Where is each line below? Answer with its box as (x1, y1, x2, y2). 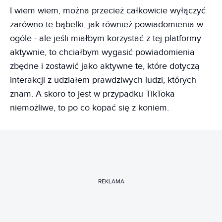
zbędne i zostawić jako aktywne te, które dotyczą (10, 60, 200, 71)
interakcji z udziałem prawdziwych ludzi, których (10, 74, 196, 85)
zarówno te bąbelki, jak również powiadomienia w (10, 19, 203, 30)
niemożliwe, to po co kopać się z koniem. (10, 102, 169, 113)
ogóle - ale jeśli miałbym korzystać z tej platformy (10, 33, 201, 44)
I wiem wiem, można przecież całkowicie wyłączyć (10, 5, 206, 16)
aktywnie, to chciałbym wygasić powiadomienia (10, 47, 195, 57)
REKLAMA (98, 178, 124, 185)
